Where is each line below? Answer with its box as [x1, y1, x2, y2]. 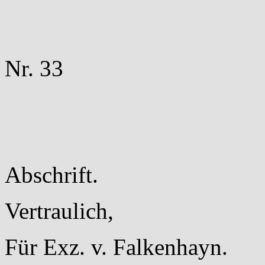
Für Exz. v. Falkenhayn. [5, 234, 228, 260]
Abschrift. [5, 162, 98, 188]
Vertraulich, [5, 198, 114, 224]
